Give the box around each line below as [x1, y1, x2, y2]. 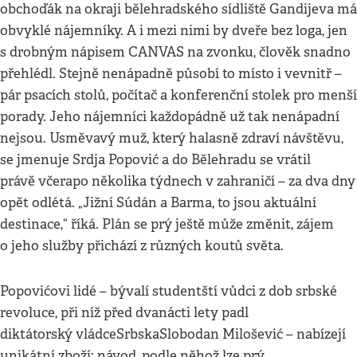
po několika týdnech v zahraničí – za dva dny [73, 173, 355, 190]
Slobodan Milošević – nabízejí [159, 326, 346, 343]
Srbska [116, 326, 159, 343]
